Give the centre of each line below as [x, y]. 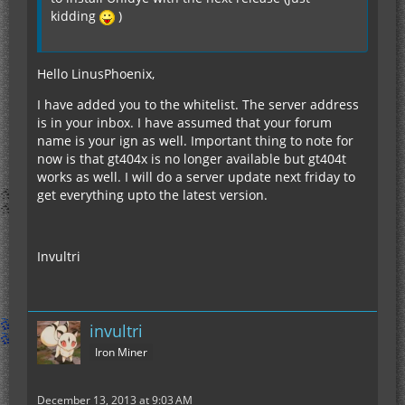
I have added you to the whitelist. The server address [198, 105]
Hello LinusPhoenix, [96, 74]
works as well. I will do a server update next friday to [196, 177]
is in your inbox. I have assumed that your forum [184, 123]
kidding [75, 16]
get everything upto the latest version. [152, 195]
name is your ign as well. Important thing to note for [195, 141]
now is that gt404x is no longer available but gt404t [192, 159]
